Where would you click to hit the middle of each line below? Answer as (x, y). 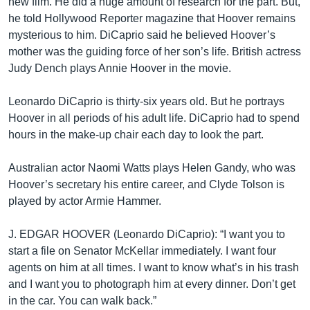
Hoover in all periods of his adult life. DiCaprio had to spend (154, 118)
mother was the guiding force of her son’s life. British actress (155, 52)
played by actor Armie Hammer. (85, 201)
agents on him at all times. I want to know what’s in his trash (154, 267)
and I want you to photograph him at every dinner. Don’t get (152, 284)
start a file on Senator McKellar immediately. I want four (142, 251)
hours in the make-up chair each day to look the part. (136, 135)
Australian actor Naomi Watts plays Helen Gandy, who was (152, 168)
